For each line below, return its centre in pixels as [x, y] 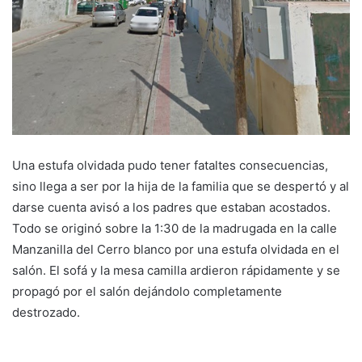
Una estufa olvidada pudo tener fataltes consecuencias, [170, 165]
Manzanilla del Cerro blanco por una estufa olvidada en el [176, 249]
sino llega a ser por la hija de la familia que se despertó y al [181, 186]
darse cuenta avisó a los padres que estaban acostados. [171, 207]
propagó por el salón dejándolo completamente [147, 291]
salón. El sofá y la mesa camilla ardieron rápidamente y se [176, 270]
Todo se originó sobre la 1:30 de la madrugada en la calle [175, 228]
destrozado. [46, 312]
